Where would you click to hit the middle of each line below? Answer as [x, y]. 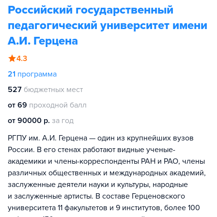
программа [37, 74]
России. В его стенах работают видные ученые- [92, 150]
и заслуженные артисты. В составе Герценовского [96, 196]
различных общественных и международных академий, [107, 173]
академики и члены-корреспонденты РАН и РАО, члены [106, 161]
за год [63, 121]
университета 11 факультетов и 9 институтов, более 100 [104, 208]
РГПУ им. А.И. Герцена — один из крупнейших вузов [101, 138]
